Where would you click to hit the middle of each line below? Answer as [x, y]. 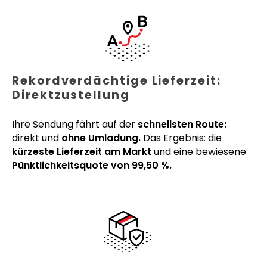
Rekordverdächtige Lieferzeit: [117, 80]
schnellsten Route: [182, 124]
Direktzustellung [71, 95]
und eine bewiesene [199, 151]
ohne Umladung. [101, 138]
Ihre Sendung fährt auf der [75, 124]
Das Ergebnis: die [181, 138]
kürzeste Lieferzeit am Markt [82, 151]
